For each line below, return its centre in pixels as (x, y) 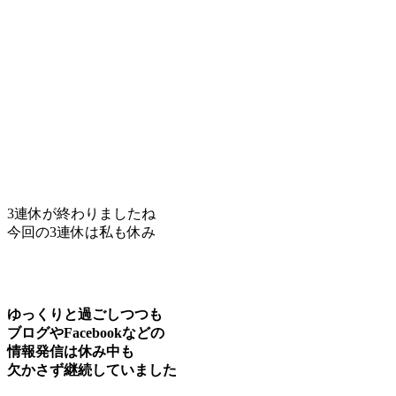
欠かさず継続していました (92, 369)
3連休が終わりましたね (81, 213)
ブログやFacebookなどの (86, 332)
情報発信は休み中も (71, 351)
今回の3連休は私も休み (81, 232)
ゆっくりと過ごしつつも (85, 314)
